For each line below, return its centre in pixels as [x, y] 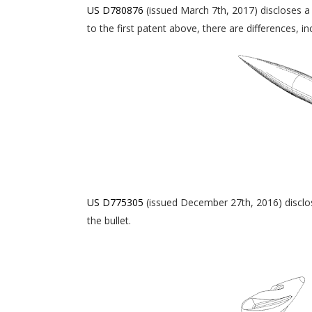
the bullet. [109, 220]
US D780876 [116, 10]
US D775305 [115, 202]
